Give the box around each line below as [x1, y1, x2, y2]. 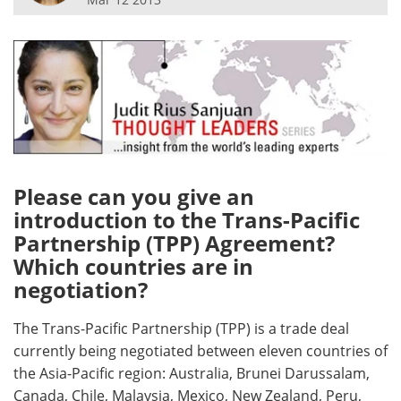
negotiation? [13, 275, 148, 305]
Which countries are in [13, 252, 253, 282]
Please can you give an [13, 182, 254, 212]
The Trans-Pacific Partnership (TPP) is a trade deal [13, 319, 349, 339]
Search [77, 66, 123, 85]
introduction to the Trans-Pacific [13, 205, 360, 235]
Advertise [268, 25, 333, 44]
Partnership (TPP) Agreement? [13, 228, 335, 259]
